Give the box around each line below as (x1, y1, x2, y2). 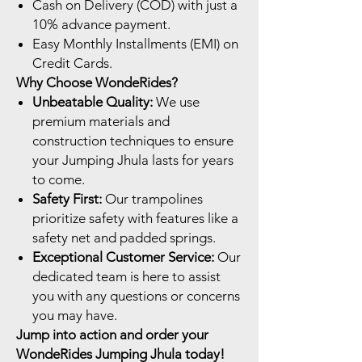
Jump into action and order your (16, 326, 208, 343)
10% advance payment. (32, 16, 170, 33)
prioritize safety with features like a (32, 210, 238, 227)
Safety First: (32, 191, 102, 208)
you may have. (32, 307, 117, 324)
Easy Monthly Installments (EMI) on (32, 36, 238, 53)
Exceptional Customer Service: (32, 249, 214, 266)
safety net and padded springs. (32, 229, 216, 246)
